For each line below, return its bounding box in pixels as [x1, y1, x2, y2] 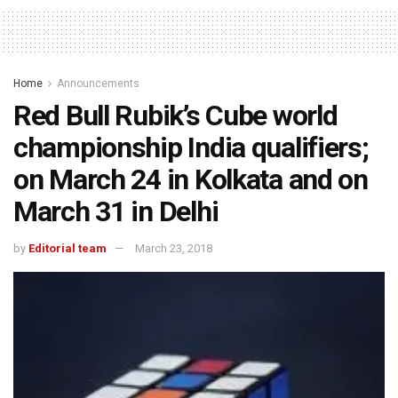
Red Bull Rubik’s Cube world [13, 99, 338, 133]
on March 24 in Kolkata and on [13, 163, 368, 197]
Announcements [57, 77, 139, 91]
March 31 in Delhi [13, 195, 219, 229]
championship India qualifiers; [13, 131, 369, 165]
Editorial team [28, 242, 107, 256]
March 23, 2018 [135, 242, 212, 256]
